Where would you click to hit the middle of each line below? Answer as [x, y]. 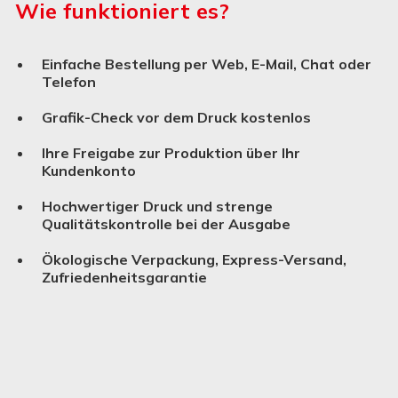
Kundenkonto [89, 171]
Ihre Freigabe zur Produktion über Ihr [171, 153]
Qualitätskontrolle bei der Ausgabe [166, 224]
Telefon [69, 82]
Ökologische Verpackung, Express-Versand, [194, 259]
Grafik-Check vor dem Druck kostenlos [176, 117]
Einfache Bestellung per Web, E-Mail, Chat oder [207, 64]
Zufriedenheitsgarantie [124, 277]
